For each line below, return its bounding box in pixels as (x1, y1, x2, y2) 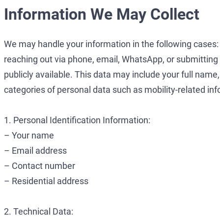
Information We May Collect (4, 4, 199, 24)
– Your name (4, 130, 54, 141)
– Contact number (4, 161, 75, 171)
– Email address (4, 145, 67, 156)
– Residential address (4, 176, 88, 187)
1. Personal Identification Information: (4, 115, 150, 126)
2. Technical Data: (4, 206, 73, 217)
